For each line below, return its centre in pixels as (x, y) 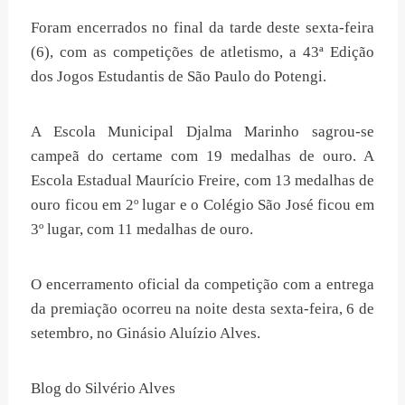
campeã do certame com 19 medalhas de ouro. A (202, 156)
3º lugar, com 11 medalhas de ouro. (142, 229)
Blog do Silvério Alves (103, 388)
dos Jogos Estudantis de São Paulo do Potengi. (179, 76)
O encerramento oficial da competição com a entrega (202, 284)
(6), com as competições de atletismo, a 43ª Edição (202, 52)
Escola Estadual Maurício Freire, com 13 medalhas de (202, 180)
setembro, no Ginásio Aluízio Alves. (146, 333)
